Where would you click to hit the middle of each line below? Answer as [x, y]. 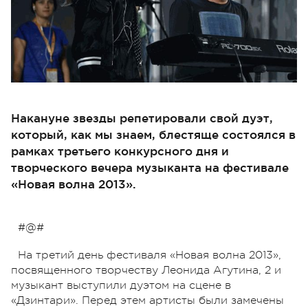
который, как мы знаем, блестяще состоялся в [153, 134]
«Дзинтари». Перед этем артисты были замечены [147, 300]
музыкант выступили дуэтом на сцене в [121, 285]
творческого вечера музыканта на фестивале [150, 167]
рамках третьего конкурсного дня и [120, 151]
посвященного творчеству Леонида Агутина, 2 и [146, 270]
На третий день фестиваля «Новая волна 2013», [150, 255]
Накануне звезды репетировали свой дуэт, [142, 118]
